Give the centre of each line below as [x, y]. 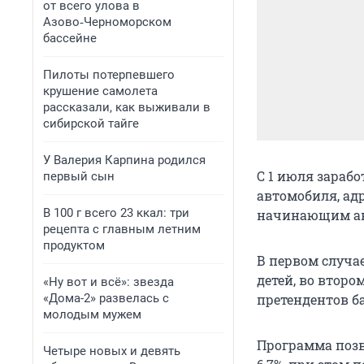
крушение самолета [100, 91]
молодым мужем [92, 314]
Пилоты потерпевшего [109, 75]
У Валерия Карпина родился [124, 160]
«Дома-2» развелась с [106, 298]
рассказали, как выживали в [127, 107]
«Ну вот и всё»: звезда [108, 282]
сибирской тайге [91, 123]
